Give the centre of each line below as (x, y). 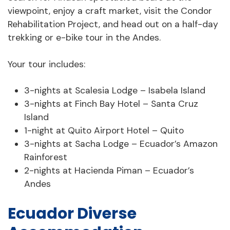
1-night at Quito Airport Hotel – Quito (104, 131)
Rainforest (46, 157)
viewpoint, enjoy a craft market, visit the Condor (110, 11)
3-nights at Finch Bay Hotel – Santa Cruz (111, 104)
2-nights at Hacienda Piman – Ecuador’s (109, 171)
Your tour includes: (46, 64)
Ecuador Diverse (72, 213)
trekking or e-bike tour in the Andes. (84, 37)
